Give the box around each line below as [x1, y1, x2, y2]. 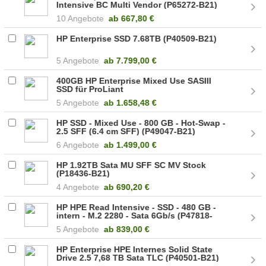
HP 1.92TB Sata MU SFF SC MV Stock [56, 160, 207, 170]
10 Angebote [56, 13, 104, 23]
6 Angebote [56, 140, 100, 150]
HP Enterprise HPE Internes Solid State [56, 244, 213, 254]
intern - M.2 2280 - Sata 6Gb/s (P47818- [56, 210, 213, 220]
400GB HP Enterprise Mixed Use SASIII [56, 75, 212, 85]
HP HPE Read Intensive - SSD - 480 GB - [56, 202, 217, 212]
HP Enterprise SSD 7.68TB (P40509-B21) [56, 33, 217, 43]
